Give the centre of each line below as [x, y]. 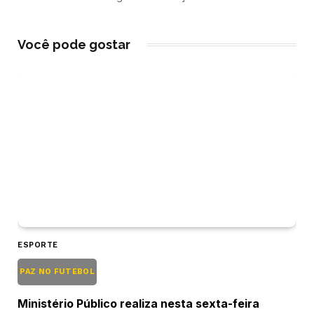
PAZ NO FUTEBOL [57, 271]
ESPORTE [38, 245]
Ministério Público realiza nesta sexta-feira [138, 303]
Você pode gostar [74, 45]
